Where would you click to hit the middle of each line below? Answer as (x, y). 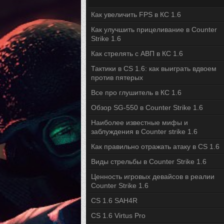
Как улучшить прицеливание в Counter (154, 29)
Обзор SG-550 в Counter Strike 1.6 (147, 107)
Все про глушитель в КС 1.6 (136, 92)
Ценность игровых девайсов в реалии (153, 176)
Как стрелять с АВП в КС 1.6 (137, 53)
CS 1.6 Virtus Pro (118, 215)
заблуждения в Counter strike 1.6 (144, 131)
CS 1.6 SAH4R (114, 200)
